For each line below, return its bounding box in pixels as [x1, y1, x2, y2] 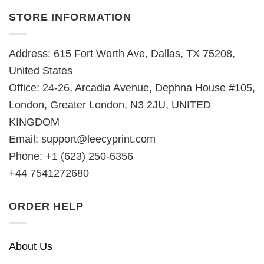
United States [9, 65, 72, 77]
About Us [9, 240, 52, 252]
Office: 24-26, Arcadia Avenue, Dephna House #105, [9, 82, 255, 94]
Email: [9, 133, 41, 145]
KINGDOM [9, 116, 60, 128]
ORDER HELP [9, 200, 84, 212]
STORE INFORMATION [9, 11, 132, 24]
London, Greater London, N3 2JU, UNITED [9, 99, 211, 111]
